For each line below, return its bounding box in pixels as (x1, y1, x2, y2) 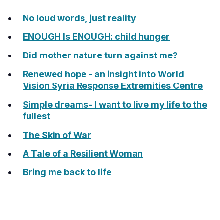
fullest (23, 110, 50, 121)
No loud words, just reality (23, 12, 136, 23)
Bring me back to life (23, 166, 111, 177)
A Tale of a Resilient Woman (23, 148, 143, 159)
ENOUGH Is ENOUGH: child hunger (23, 31, 170, 42)
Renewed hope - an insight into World (23, 68, 184, 79)
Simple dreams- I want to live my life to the (23, 99, 207, 110)
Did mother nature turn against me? (23, 50, 178, 60)
